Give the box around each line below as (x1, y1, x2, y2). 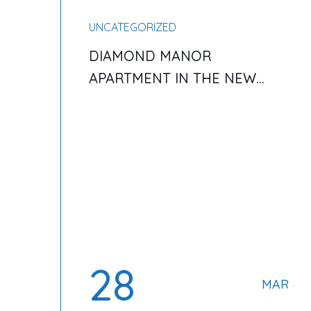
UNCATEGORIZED (89, 20, 176, 34)
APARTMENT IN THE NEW (89, 69, 256, 87)
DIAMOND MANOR (89, 47, 211, 65)
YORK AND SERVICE (89, 92, 219, 109)
